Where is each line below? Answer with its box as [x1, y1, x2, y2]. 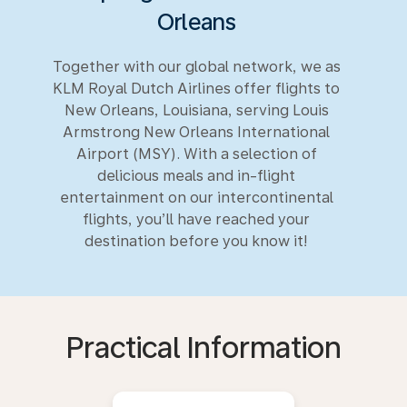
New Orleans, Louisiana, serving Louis [64, 102, 329, 119]
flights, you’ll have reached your [83, 211, 310, 228]
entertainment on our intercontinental [59, 189, 333, 206]
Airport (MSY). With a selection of [75, 145, 317, 163]
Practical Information [65, 331, 342, 365]
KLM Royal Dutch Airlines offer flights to [53, 80, 340, 97]
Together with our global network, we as [52, 58, 341, 75]
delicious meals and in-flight [97, 167, 295, 184]
